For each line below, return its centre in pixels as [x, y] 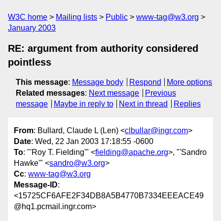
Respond [145, 82]
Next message [114, 93]
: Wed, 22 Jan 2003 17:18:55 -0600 [92, 142]
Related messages [50, 93]
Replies [187, 104]
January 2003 [32, 28]
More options [190, 82]
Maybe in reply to [83, 104]
